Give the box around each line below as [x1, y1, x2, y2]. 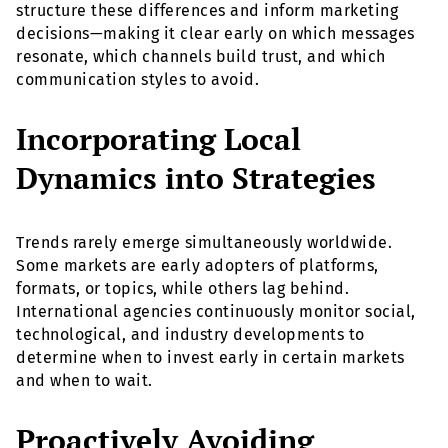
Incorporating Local [16, 119, 301, 160]
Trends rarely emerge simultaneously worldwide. [16, 233, 392, 253]
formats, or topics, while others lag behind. [16, 279, 349, 299]
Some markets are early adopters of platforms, [16, 256, 379, 276]
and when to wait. [16, 371, 153, 391]
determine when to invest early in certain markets [16, 348, 405, 368]
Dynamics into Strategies [16, 158, 376, 199]
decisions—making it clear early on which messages [16, 24, 415, 44]
